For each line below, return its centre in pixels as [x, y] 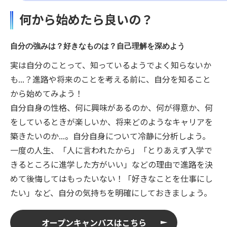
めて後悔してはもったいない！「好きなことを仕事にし [111, 179]
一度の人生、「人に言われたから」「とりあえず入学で [111, 150]
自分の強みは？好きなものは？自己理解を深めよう [98, 46]
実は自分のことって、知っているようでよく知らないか [111, 65]
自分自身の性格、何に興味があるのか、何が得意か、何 [111, 108]
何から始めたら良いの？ [86, 19]
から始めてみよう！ [47, 93]
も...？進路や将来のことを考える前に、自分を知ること [110, 79]
